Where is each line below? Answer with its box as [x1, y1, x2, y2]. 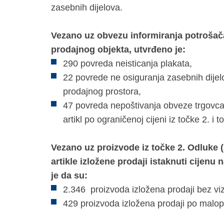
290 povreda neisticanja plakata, [63, 58, 192, 68]
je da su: [51, 170, 87, 180]
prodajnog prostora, [63, 86, 141, 96]
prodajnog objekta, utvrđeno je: [51, 44, 185, 54]
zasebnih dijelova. [51, 2, 125, 12]
